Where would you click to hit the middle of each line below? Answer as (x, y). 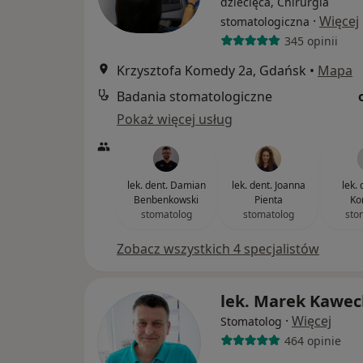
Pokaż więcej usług (175, 119)
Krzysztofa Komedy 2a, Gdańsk (211, 70)
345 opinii (311, 41)
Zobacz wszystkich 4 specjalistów (218, 249)
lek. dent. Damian (166, 185)
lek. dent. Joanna (268, 185)
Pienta (268, 200)
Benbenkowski (166, 200)
